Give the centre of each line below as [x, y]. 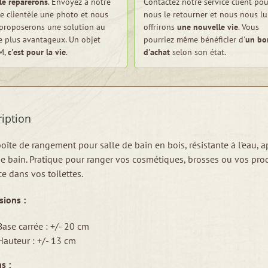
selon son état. [198, 52]
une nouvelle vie [208, 27]
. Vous [249, 27]
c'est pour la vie [37, 52]
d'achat [157, 52]
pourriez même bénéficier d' [194, 39]
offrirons [160, 27]
